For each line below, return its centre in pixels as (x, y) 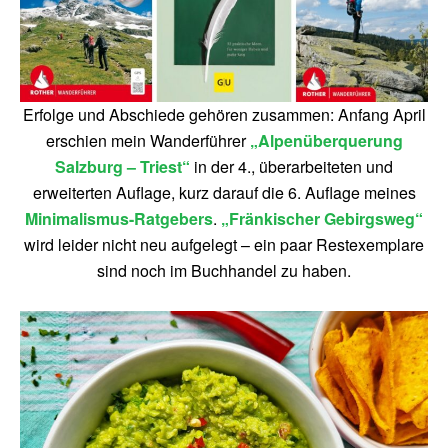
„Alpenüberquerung (326, 140)
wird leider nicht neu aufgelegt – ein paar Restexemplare (224, 244)
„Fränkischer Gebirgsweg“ (322, 218)
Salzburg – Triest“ (122, 166)
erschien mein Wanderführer (147, 140)
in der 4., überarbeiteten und (291, 166)
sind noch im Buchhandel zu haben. (224, 270)
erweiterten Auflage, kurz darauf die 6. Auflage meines (224, 192)
